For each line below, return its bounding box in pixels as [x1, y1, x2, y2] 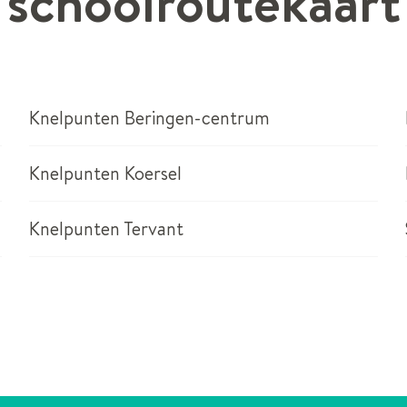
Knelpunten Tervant [29, 215, 184, 241]
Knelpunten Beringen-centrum [29, 104, 271, 130]
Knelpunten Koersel [29, 160, 183, 185]
